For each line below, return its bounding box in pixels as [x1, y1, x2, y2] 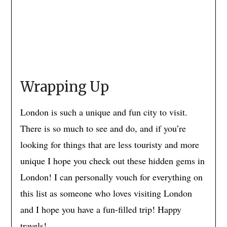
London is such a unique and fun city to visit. [20, 106, 187, 119]
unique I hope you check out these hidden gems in [20, 155, 205, 167]
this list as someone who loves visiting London [20, 187, 192, 200]
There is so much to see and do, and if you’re [20, 122, 186, 135]
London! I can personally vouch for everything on [20, 171, 203, 183]
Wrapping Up [20, 78, 109, 96]
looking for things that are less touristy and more [20, 138, 199, 151]
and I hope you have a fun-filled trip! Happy [20, 203, 181, 216]
